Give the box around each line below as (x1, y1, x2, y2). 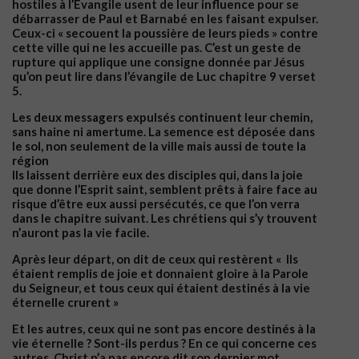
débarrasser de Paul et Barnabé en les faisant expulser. (12, 10, 318, 26)
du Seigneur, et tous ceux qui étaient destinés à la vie (12, 280, 310, 295)
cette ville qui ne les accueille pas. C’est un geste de (12, 39, 301, 54)
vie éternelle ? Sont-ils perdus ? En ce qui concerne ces (12, 335, 317, 350)
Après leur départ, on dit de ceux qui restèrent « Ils (12, 251, 298, 266)
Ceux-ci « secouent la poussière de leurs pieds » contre (12, 25, 318, 40)
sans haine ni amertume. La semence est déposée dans (12, 123, 315, 139)
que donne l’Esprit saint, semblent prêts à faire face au (12, 181, 317, 196)
